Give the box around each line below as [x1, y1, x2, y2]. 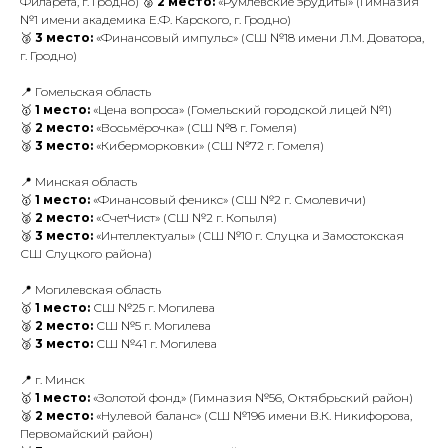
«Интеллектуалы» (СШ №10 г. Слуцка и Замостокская [93, 228, 404, 243]
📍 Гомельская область [20, 84, 151, 99]
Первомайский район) [20, 426, 153, 441]
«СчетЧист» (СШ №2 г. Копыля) [93, 210, 277, 225]
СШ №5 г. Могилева [93, 318, 211, 333]
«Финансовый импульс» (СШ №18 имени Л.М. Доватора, [93, 30, 424, 45]
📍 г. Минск [20, 372, 85, 387]
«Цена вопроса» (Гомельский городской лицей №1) [90, 102, 392, 117]
